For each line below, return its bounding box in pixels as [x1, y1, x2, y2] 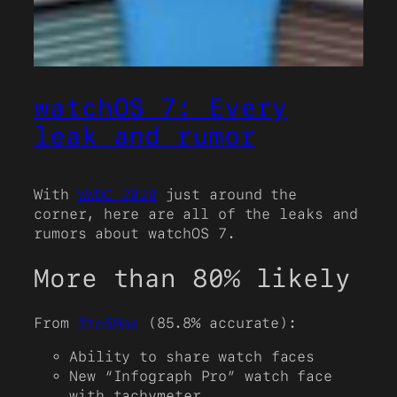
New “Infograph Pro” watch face [69, 368, 332, 385]
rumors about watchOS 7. [34, 224, 236, 242]
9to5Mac [77, 314, 139, 331]
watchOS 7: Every [34, 91, 288, 122]
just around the [156, 185, 298, 203]
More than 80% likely [34, 263, 351, 294]
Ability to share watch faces [69, 348, 315, 366]
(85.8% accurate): [138, 314, 298, 331]
